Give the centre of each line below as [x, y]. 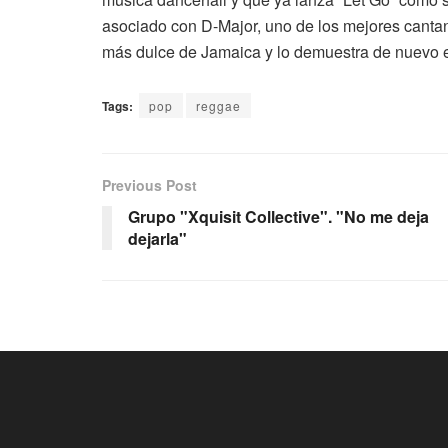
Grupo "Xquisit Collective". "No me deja [278, 216]
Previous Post [149, 184]
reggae [218, 105]
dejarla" [157, 238]
